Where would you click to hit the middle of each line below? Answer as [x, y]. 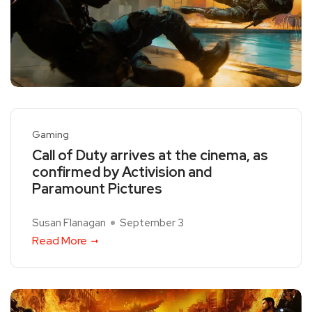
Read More [60, 241]
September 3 [152, 223]
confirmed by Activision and [122, 172]
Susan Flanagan [69, 223]
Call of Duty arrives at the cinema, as [150, 156]
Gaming [50, 135]
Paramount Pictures [97, 189]
